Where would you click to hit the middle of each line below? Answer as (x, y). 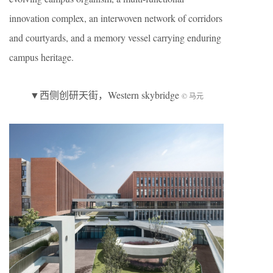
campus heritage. (41, 57)
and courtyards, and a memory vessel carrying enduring (115, 38)
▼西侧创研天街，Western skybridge (105, 95)
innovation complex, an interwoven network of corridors (116, 18)
